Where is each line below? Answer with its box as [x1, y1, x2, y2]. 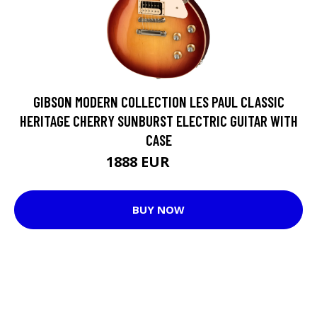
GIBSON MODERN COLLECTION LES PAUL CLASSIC [33, 92, 284, 110]
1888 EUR [106, 151, 173, 171]
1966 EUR [173, 157, 211, 170]
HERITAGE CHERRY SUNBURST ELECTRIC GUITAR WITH [19, 111, 298, 129]
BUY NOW [132, 202, 185, 217]
